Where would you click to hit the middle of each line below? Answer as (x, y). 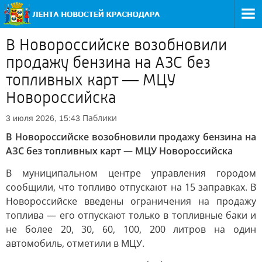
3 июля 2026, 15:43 (43, 118)
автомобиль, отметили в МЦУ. (75, 243)
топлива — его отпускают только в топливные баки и (131, 215)
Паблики (100, 118)
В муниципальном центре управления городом (131, 173)
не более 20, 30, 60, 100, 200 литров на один (131, 229)
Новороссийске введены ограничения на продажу (131, 201)
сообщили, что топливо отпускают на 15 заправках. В (131, 187)
